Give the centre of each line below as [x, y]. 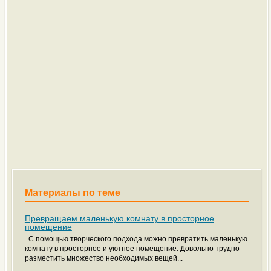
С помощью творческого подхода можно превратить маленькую [136, 239]
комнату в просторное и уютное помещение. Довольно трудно [132, 249]
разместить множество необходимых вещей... [103, 258]
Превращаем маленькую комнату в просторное [119, 218]
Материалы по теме [72, 193]
